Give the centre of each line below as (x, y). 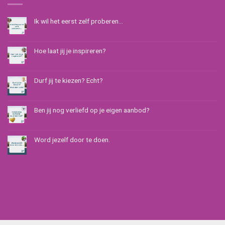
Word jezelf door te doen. (72, 139)
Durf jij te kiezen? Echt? (69, 80)
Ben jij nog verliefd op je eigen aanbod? (92, 110)
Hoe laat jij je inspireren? (70, 50)
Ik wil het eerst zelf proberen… (79, 21)
